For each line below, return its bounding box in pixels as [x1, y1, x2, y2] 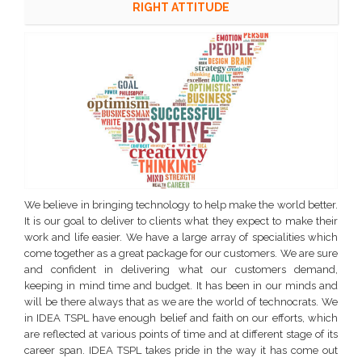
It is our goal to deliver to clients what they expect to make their [24, 215, 338, 227]
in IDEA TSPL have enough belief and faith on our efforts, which [24, 312, 338, 324]
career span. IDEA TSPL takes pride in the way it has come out [24, 344, 338, 356]
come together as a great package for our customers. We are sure [24, 247, 338, 259]
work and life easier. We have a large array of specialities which [24, 231, 338, 243]
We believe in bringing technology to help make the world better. [24, 199, 338, 211]
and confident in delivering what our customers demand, [24, 263, 338, 276]
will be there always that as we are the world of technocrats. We [24, 296, 338, 308]
